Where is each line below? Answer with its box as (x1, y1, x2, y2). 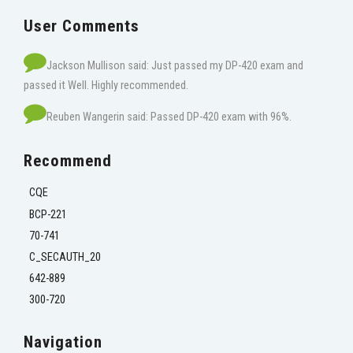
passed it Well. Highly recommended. (24, 79, 188, 93)
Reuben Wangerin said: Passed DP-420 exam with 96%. (46, 110, 292, 124)
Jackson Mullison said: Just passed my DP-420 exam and (46, 59, 303, 73)
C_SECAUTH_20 (29, 250, 102, 264)
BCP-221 (29, 207, 68, 221)
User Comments (24, 16, 139, 35)
